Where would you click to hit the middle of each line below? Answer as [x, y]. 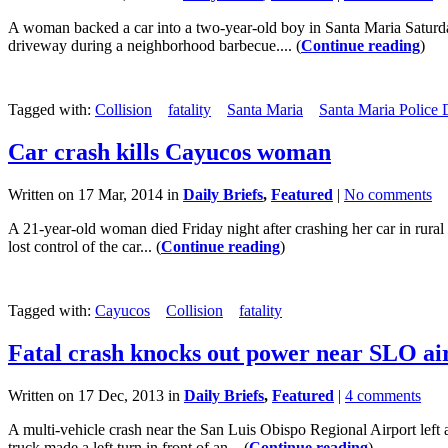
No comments [388, 194]
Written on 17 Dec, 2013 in [96, 395]
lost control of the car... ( [84, 246]
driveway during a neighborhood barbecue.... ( [154, 46]
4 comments [383, 395]
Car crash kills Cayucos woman [169, 151]
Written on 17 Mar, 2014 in [95, 194]
